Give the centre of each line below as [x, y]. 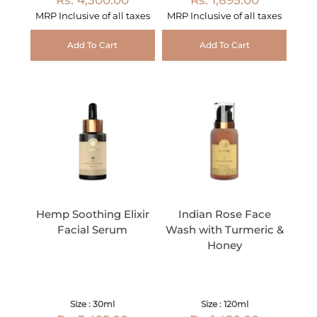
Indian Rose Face [224, 214]
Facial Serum [93, 229]
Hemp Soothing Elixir [92, 214]
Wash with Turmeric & [224, 229]
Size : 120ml [224, 304]
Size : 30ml [93, 304]
